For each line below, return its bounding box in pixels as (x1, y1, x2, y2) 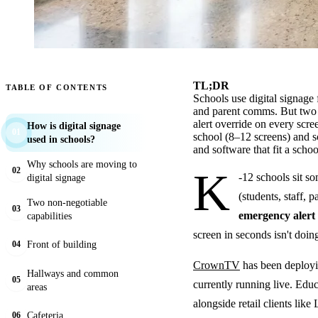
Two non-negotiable (27, 196, 107, 208)
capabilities (27, 209, 72, 221)
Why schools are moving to (27, 158, 137, 170)
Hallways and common (27, 267, 119, 279)
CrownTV (193, 258, 240, 271)
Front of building (27, 238, 97, 251)
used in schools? (27, 133, 95, 145)
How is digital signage (27, 119, 121, 131)
